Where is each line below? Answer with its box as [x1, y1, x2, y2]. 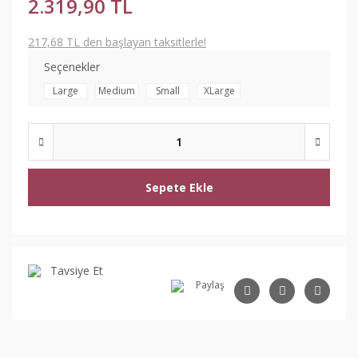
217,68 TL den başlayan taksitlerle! [28, 34, 206, 50]
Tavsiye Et [50, 263, 103, 278]
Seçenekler [44, 59, 100, 74]
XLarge [203, 84, 235, 97]
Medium [98, 84, 135, 97]
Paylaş [196, 278, 225, 292]
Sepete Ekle [145, 180, 213, 195]
